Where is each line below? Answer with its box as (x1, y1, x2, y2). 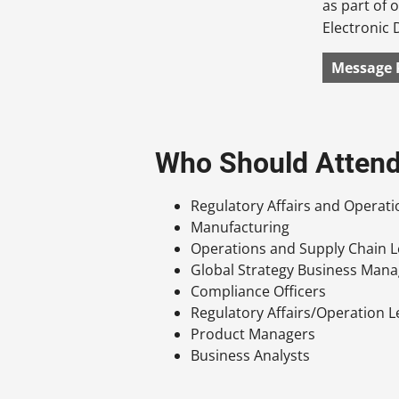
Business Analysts (191, 345, 311, 365)
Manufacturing (191, 216, 290, 237)
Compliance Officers (191, 281, 327, 301)
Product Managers (191, 323, 316, 344)
